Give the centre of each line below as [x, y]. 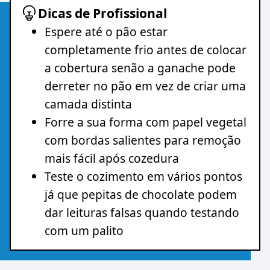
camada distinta [88, 104]
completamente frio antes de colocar [146, 49]
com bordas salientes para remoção [143, 140]
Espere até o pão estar [106, 31]
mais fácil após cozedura [112, 158]
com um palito [84, 230]
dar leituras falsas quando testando [142, 212]
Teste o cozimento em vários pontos [143, 176]
